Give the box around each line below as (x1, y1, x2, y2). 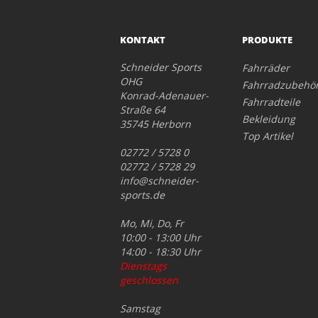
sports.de (119, 188, 165, 202)
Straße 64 (119, 103, 165, 117)
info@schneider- (119, 174, 199, 188)
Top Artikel (242, 129, 294, 143)
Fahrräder (242, 61, 290, 75)
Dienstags (119, 259, 167, 273)
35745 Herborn (119, 117, 191, 131)
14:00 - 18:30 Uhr (119, 245, 201, 259)
